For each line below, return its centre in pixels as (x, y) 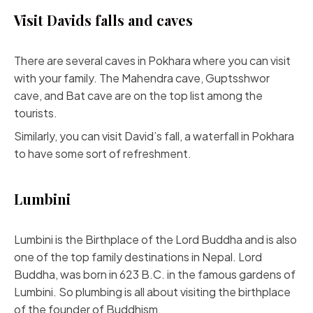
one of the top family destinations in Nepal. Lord (138, 257)
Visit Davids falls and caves (103, 20)
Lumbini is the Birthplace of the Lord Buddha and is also (155, 239)
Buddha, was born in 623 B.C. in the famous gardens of (155, 274)
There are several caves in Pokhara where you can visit (152, 60)
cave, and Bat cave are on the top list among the (138, 95)
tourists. (36, 113)
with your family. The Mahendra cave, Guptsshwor (142, 78)
